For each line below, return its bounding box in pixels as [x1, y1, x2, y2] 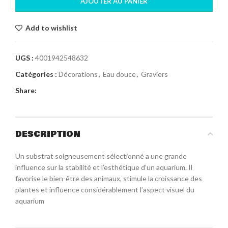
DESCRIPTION [15, 127, 80, 140]
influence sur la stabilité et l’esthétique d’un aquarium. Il [15, 162, 192, 172]
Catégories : [15, 69, 57, 78]
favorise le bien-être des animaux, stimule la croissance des [15, 174, 202, 183]
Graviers [141, 69, 168, 78]
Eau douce [103, 69, 136, 78]
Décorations [59, 69, 98, 78]
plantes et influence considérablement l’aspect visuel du [15, 185, 194, 194]
